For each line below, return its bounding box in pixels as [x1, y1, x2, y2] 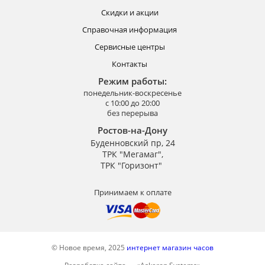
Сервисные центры [94, 41, 165, 52]
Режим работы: [98, 75, 167, 87]
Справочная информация [82, 24, 177, 35]
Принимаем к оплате [93, 187, 172, 198]
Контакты [112, 59, 147, 69]
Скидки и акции [101, 7, 159, 18]
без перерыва [107, 108, 158, 118]
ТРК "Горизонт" [101, 160, 164, 171]
